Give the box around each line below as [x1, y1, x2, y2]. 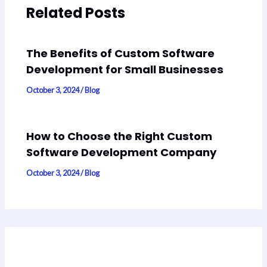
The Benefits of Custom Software [26, 46, 215, 61]
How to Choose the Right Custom [26, 129, 213, 144]
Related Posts [26, 2, 126, 23]
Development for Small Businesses [26, 62, 224, 77]
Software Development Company [26, 145, 218, 160]
